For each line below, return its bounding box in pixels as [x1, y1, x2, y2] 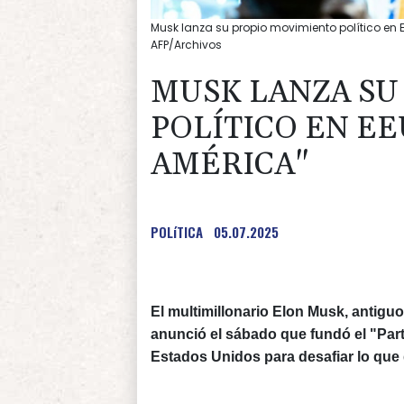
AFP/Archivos [151, 36, 222, 52]
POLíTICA [151, 221, 203, 242]
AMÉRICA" [151, 144, 308, 185]
